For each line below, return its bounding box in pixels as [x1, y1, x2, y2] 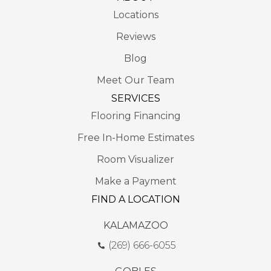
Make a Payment [94, 175, 177, 187]
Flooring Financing [90, 109, 181, 122]
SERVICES [111, 92, 160, 104]
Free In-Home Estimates [77, 131, 194, 143]
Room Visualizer [97, 153, 174, 165]
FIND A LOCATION [91, 193, 180, 205]
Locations [113, 8, 158, 21]
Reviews [116, 30, 155, 42]
